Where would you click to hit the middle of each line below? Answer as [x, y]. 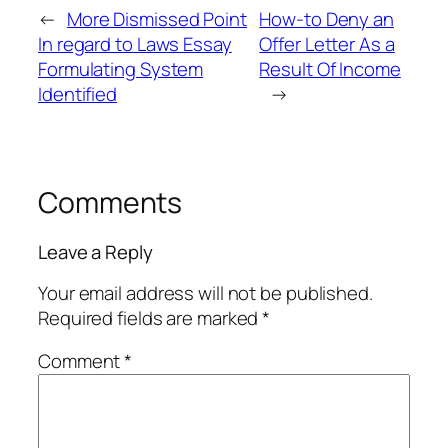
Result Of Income [330, 68]
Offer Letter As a [327, 43]
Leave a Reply [95, 252]
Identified [78, 93]
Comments [110, 202]
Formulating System [121, 68]
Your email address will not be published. [205, 292]
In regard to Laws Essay [135, 43]
